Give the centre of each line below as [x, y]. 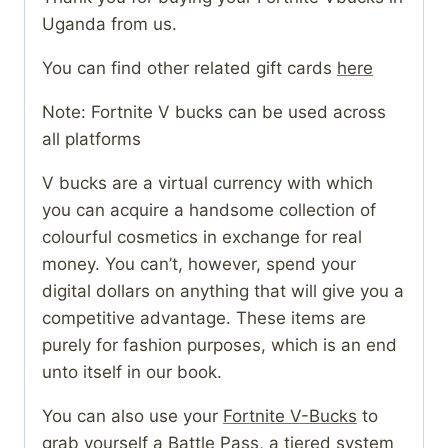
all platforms [91, 139]
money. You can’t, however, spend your [199, 264]
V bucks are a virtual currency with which [207, 183]
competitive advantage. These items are [204, 318]
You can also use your [132, 416]
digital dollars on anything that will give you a [223, 291]
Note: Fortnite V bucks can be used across [214, 112]
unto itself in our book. [132, 372]
